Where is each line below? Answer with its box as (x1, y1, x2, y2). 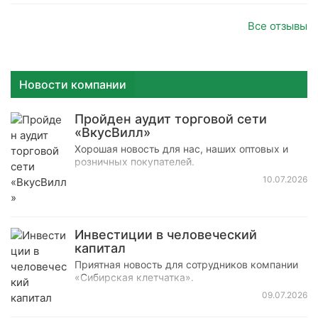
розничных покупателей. (75, 155, 194, 168)
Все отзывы (248, 18, 307, 33)
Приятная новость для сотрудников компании (75, 258, 298, 270)
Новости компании (19, 77, 126, 92)
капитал (75, 240, 126, 256)
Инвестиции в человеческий (75, 226, 257, 242)
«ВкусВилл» (75, 124, 150, 140)
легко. (75, 11, 104, 24)
